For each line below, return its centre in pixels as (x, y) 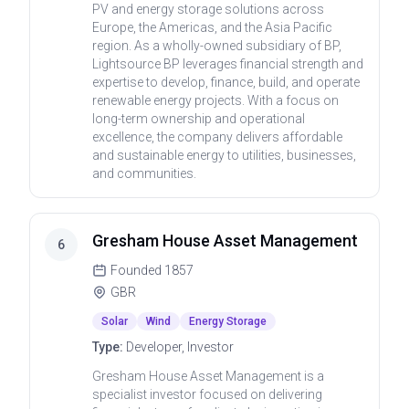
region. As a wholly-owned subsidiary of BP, (217, 46)
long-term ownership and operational (199, 119)
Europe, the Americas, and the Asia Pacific (212, 27)
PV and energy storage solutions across (208, 9)
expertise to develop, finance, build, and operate (226, 82)
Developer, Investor (180, 347)
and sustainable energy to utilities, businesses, (224, 155)
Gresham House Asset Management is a (208, 376)
